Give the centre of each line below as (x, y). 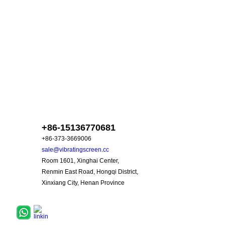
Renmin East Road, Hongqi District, (90, 172)
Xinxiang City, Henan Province (83, 183)
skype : (77, 108)
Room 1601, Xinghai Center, (80, 161)
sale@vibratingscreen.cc (75, 150)
